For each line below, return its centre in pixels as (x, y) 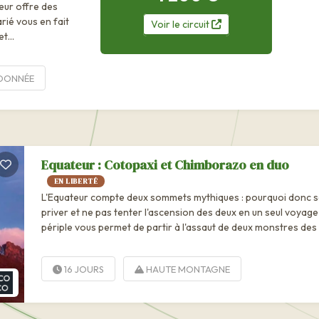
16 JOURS (83, 269)
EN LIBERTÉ (76, 181)
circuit (196, 24)
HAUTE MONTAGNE (187, 269)
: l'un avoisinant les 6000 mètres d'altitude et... (145, 242)
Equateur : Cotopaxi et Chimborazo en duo (165, 164)
